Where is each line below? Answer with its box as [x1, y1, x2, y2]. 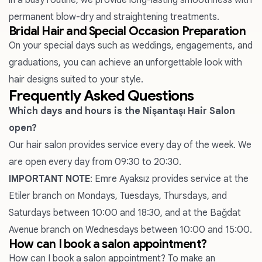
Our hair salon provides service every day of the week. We [9, 139, 251, 151]
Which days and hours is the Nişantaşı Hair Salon [9, 105, 235, 117]
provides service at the [150, 173, 249, 185]
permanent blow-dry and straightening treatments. [9, 11, 219, 23]
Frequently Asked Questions [9, 87, 194, 105]
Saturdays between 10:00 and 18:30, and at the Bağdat [9, 207, 241, 219]
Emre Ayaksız [95, 173, 150, 185]
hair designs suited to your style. [9, 74, 143, 85]
